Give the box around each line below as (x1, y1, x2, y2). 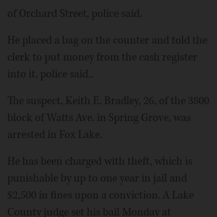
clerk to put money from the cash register (7, 49, 197, 64)
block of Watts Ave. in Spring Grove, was (7, 110, 191, 125)
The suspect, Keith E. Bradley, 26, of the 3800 (7, 93, 209, 108)
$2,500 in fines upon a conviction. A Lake (7, 187, 194, 202)
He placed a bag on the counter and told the (7, 32, 207, 47)
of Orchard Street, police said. (7, 6, 142, 21)
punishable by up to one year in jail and (7, 170, 187, 186)
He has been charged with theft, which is (7, 154, 192, 169)
